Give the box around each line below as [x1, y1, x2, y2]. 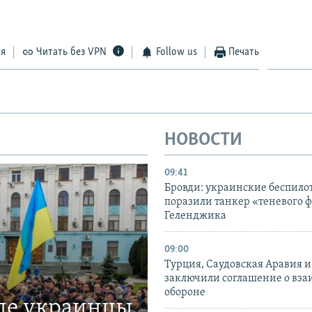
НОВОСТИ [164, 130, 242, 150]
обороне [164, 287, 205, 299]
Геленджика [164, 210, 226, 222]
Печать [228, 46, 260, 58]
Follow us [155, 46, 197, 58]
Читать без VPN [36, 46, 107, 58]
